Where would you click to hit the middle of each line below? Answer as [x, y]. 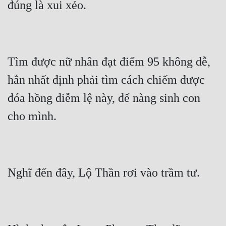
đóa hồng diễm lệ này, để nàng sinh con [104, 98]
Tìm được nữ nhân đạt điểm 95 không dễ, [109, 62]
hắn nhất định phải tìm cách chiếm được [106, 80]
